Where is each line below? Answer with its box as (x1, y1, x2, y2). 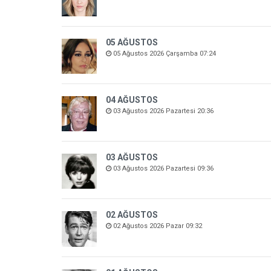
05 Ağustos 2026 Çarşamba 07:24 (111, 50, 217, 58)
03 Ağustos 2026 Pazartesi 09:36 (111, 165, 214, 173)
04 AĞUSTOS (106, 95, 158, 105)
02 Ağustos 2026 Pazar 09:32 (111, 222, 203, 230)
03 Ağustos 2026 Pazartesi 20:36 (111, 107, 214, 116)
